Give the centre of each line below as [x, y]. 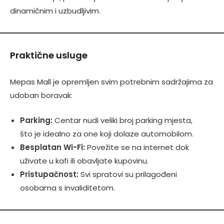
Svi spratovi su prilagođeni [128, 174]
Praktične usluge [49, 55]
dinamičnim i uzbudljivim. [55, 11]
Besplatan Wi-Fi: [52, 147]
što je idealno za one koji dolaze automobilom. [107, 133]
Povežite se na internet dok [137, 147]
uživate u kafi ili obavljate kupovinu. [84, 160]
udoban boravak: [41, 95]
